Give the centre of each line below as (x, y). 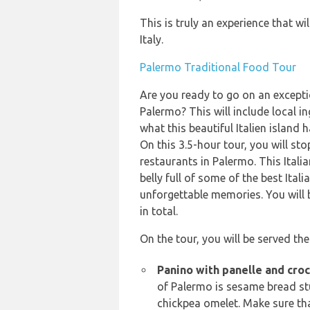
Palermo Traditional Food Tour (218, 67)
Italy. (152, 40)
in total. (159, 211)
